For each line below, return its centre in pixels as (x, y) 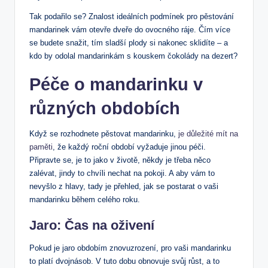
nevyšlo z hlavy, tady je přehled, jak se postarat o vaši (124, 186)
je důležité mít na (208, 133)
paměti (41, 147)
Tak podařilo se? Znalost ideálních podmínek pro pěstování (132, 16)
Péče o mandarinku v (116, 84)
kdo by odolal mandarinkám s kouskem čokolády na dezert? (133, 56)
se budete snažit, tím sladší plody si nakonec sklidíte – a (129, 42)
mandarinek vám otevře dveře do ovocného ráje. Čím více (130, 29)
